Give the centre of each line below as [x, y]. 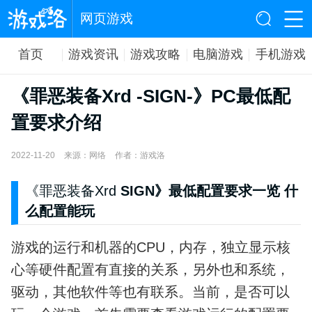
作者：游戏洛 [140, 156]
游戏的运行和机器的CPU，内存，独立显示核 [150, 248]
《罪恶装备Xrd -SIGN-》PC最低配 [150, 96]
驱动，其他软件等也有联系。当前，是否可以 [150, 292]
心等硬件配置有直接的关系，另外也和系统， [150, 270]
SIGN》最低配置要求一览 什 [207, 191]
